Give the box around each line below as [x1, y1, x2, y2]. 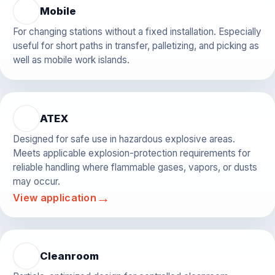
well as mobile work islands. [13, 54, 130, 66]
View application [13, 192, 97, 204]
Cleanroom [40, 250, 99, 263]
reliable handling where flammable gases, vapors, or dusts [13, 161, 257, 174]
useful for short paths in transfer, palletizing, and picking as [13, 40, 259, 52]
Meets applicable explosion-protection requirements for [13, 147, 250, 160]
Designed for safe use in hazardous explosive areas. [13, 133, 235, 145]
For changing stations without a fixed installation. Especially [13, 26, 261, 38]
